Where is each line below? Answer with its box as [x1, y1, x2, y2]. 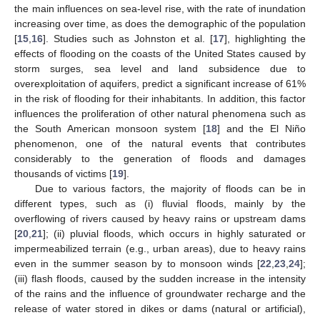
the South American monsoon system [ [14, 122, 206, 134]
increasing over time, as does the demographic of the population [14, 17, 306, 29]
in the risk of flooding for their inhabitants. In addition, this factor [14, 92, 306, 104]
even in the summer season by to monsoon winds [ [14, 257, 260, 269]
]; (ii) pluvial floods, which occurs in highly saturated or [43, 227, 306, 239]
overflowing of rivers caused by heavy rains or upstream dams [14, 212, 306, 224]
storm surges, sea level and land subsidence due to [14, 62, 306, 74]
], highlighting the [224, 32, 306, 44]
